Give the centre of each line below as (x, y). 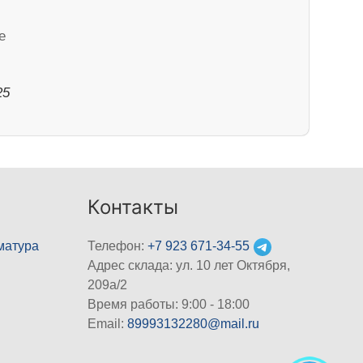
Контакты (133, 207)
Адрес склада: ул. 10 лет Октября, (189, 266)
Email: (108, 324)
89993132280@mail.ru (194, 324)
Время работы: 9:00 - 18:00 (169, 305)
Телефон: (118, 246)
